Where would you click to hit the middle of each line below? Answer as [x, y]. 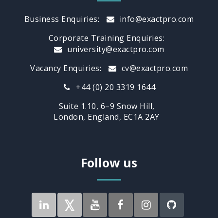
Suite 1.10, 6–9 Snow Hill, [107, 106]
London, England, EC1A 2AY [107, 117]
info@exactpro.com [156, 19]
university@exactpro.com [115, 49]
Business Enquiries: [62, 19]
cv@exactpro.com [154, 68]
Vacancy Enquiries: [66, 68]
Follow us [109, 162]
